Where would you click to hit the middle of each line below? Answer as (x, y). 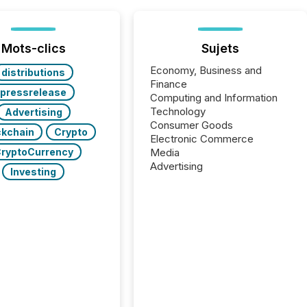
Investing (34, 172)
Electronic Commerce (202, 139)
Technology (178, 111)
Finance (169, 84)
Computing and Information (214, 98)
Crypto (71, 132)
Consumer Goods (192, 125)
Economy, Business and (206, 70)
